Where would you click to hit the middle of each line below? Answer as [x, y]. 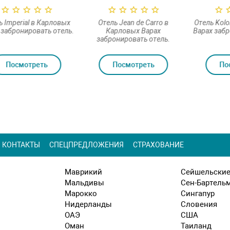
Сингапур [198, 193]
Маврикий [83, 172]
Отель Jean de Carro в [133, 22]
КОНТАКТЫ [21, 145]
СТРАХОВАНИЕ [158, 145]
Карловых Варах [133, 31]
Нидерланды [88, 204]
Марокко [81, 193]
